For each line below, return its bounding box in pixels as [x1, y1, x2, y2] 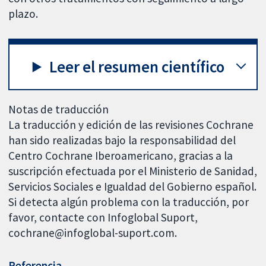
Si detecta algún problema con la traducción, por [8, 195, 249, 210]
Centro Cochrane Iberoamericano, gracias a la [8, 148, 233, 163]
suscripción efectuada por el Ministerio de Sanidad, [8, 164, 258, 179]
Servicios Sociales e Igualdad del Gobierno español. [8, 179, 257, 194]
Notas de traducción [8, 102, 109, 117]
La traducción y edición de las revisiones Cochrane [8, 118, 254, 132]
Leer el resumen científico [49, 56, 225, 77]
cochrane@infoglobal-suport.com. [8, 226, 178, 240]
